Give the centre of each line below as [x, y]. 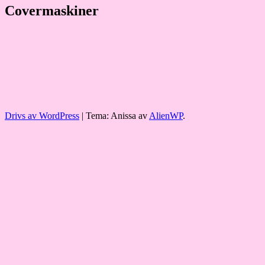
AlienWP [166, 116]
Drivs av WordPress [42, 116]
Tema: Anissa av [117, 116]
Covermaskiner [52, 10]
